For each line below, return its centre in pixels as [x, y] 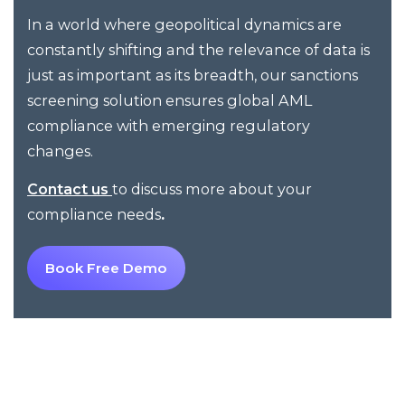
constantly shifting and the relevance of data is [198, 49]
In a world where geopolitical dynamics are [184, 24]
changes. [60, 151]
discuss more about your [220, 189]
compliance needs [94, 215]
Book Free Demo [106, 268]
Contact [59, 190]
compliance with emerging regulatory [169, 125]
